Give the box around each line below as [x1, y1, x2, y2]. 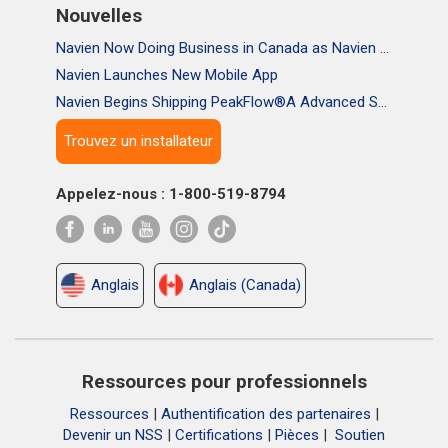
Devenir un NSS [63, 426, 163, 444]
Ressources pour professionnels [81, 370, 367, 393]
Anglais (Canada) [189, 276, 301, 294]
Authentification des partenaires [160, 405, 371, 423]
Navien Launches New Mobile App [56, 66, 278, 84]
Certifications [175, 426, 263, 444]
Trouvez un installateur [64, 132, 213, 150]
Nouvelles [56, 4, 142, 27]
